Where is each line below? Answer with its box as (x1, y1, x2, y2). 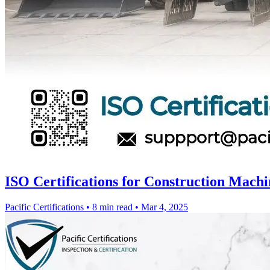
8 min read (92, 201, 133, 212)
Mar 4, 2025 (141, 201, 188, 212)
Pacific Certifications (5, 201, 84, 212)
